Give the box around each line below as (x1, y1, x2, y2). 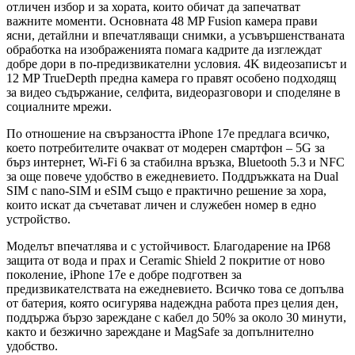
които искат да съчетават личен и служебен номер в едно (6, 198, 316, 212)
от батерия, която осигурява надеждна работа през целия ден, (6, 296, 338, 311)
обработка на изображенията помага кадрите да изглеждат (6, 43, 322, 57)
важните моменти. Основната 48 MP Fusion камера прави (6, 14, 318, 29)
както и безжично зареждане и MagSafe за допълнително (6, 325, 314, 339)
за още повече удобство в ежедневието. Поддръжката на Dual (6, 170, 338, 184)
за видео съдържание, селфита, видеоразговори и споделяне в (6, 86, 341, 100)
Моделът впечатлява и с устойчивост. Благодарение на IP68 (6, 239, 330, 254)
